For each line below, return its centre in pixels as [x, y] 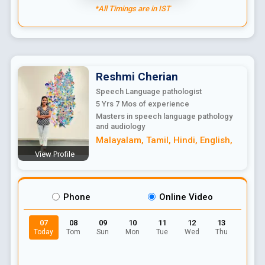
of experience [163, 104]
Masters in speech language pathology [164, 116]
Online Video [186, 197]
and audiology [120, 126]
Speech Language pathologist [148, 91]
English [215, 140]
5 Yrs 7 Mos [116, 104]
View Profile [55, 154]
